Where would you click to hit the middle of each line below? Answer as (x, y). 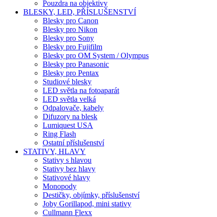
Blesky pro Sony (68, 38)
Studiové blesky (67, 82)
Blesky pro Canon (70, 21)
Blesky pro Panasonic (76, 64)
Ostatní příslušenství (73, 143)
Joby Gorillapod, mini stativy (87, 204)
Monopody (60, 186)
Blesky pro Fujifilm (72, 47)
